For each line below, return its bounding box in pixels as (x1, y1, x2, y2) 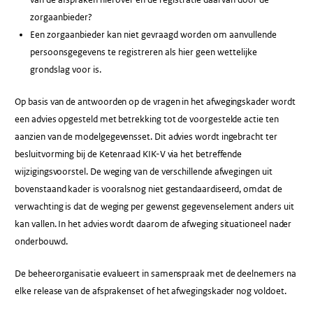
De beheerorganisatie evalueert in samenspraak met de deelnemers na (15, 268, 296, 280)
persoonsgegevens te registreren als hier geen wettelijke (29, 45, 257, 58)
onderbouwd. (15, 235, 68, 247)
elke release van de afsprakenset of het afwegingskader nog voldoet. (15, 285, 286, 298)
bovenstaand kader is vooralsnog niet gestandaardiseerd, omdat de (15, 182, 282, 195)
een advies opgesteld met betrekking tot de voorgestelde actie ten (15, 112, 279, 125)
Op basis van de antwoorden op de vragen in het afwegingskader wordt (15, 95, 296, 108)
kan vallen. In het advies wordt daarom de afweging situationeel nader (15, 217, 292, 230)
